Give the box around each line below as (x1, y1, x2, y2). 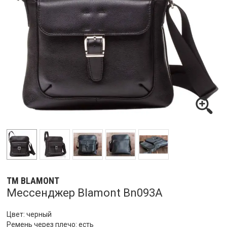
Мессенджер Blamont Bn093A (7, 186, 163, 199)
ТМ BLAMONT (7, 175, 59, 186)
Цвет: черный (7, 210, 52, 218)
